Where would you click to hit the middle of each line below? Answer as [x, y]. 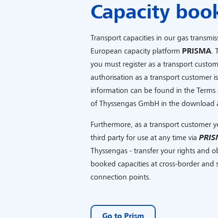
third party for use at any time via [145, 138]
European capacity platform [136, 51]
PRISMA [197, 51]
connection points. [121, 177]
